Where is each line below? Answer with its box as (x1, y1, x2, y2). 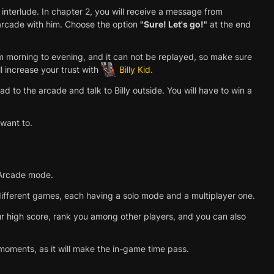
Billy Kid (119, 64, 150, 75)
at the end (207, 18, 251, 29)
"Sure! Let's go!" (140, 18, 207, 29)
